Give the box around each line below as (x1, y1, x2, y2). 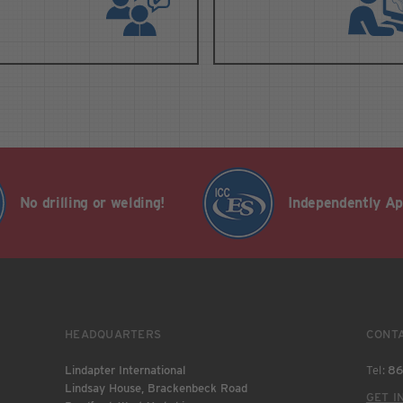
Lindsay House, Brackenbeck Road (65, 381, 247, 395)
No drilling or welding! (19, 194, 166, 211)
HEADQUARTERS (65, 327, 162, 341)
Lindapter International (65, 363, 185, 377)
